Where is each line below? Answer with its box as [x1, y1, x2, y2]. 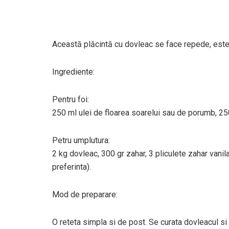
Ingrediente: [52, 67, 95, 77]
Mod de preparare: [52, 190, 118, 200]
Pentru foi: [52, 95, 89, 105]
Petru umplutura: [52, 135, 110, 146]
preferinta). [52, 162, 91, 172]
